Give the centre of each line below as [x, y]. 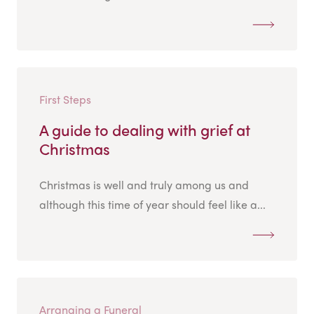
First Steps [65, 100]
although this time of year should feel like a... [152, 205]
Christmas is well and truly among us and [144, 185]
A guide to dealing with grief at [145, 130]
